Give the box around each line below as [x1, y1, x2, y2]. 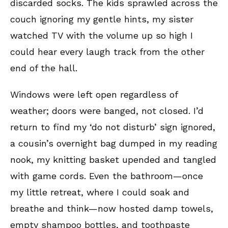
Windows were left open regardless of [10, 89, 178, 100]
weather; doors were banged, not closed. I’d [10, 105, 204, 116]
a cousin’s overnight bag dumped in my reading [10, 137, 217, 149]
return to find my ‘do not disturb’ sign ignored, [10, 121, 215, 132]
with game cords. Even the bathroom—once [10, 170, 203, 181]
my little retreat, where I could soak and [10, 186, 189, 197]
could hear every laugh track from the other [10, 46, 205, 57]
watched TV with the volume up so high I [10, 30, 193, 41]
